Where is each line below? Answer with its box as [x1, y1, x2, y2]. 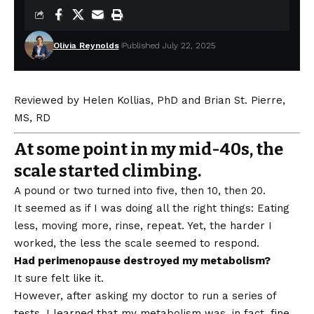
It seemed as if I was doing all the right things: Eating [14, 202, 289, 215]
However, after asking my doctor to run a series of [14, 289, 276, 303]
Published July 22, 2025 [121, 41, 215, 51]
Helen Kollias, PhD [83, 94, 178, 107]
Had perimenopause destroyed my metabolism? [14, 254, 271, 268]
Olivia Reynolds [53, 41, 119, 51]
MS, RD [14, 111, 50, 125]
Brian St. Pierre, [204, 94, 285, 107]
